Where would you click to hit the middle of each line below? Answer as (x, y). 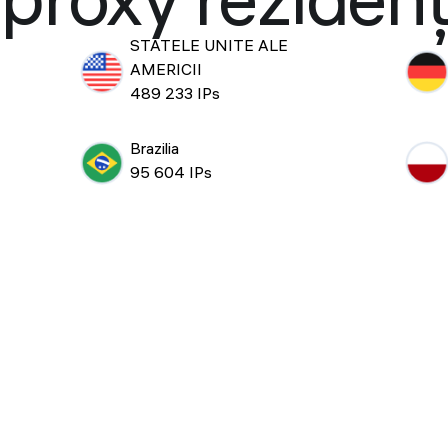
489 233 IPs (174, 95)
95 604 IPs (170, 174)
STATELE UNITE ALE (208, 47)
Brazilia (154, 150)
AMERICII (165, 71)
